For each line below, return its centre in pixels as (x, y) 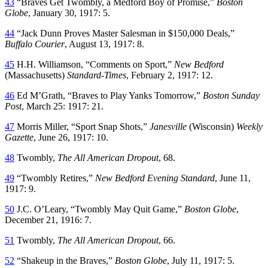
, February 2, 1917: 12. (170, 75)
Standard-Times (97, 75)
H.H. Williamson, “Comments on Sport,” (94, 64)
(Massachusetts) (36, 75)
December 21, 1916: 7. (48, 220)
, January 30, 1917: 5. (69, 13)
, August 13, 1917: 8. (104, 44)
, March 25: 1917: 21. (63, 106)
